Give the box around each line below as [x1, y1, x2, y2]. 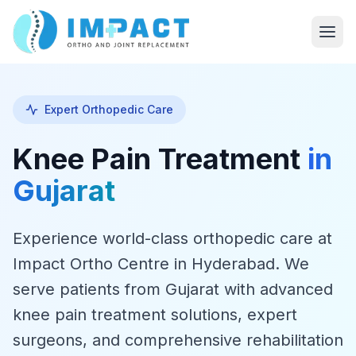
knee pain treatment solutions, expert [13, 305, 297, 324]
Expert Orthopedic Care [44, 103, 173, 116]
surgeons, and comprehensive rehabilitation [13, 331, 343, 350]
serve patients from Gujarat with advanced [13, 280, 333, 299]
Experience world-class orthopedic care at [13, 229, 332, 248]
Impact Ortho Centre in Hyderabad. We [13, 254, 309, 273]
